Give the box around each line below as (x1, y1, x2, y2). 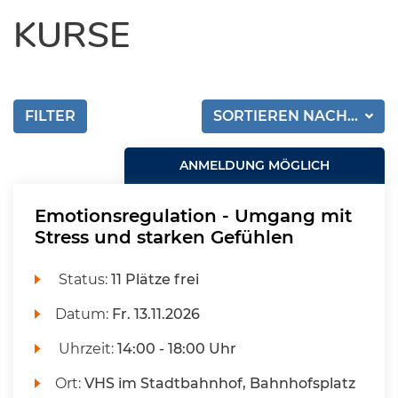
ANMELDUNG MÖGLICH (179, 157, 330, 173)
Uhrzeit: (55, 340, 118, 357)
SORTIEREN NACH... (213, 107, 362, 124)
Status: (55, 271, 112, 288)
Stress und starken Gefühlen (35, 227, 294, 248)
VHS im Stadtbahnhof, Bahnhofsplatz (84, 375, 356, 392)
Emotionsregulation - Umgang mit (35, 205, 352, 227)
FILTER (25, 107, 76, 124)
